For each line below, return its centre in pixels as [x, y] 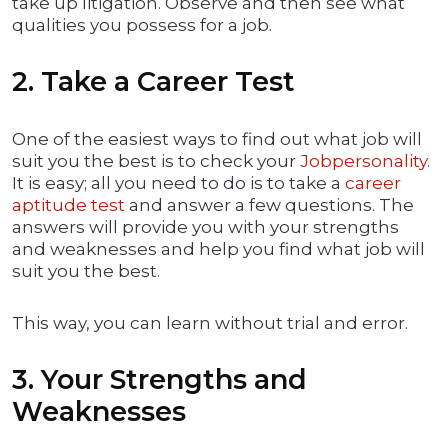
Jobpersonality [363, 161]
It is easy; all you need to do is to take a [178, 183]
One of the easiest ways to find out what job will [217, 139]
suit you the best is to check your [156, 161]
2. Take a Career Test [153, 82]
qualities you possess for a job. [142, 25]
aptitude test [68, 205]
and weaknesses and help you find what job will [218, 249]
